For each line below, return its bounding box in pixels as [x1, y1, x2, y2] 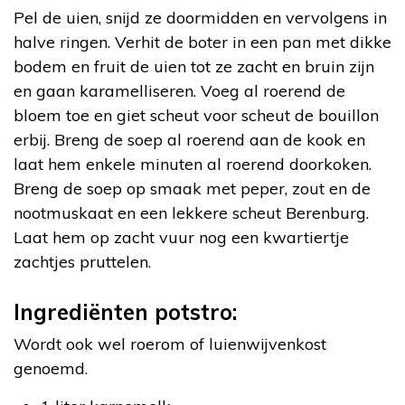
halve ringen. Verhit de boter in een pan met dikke [14, 32, 391, 52]
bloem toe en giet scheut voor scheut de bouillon [14, 105, 379, 126]
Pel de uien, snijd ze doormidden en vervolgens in [14, 7, 387, 28]
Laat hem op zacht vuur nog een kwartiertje [14, 227, 349, 248]
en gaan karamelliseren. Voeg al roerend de [14, 80, 345, 101]
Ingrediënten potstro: [14, 298, 237, 325]
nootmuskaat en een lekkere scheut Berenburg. [14, 202, 369, 223]
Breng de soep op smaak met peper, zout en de [14, 178, 371, 199]
